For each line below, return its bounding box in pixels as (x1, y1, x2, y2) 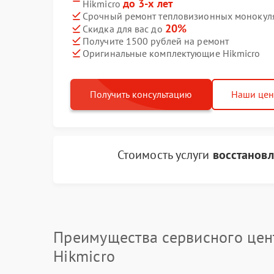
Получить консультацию (90, 88, 192, 100)
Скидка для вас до (83, 23, 165, 35)
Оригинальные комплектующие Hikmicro (83, 46, 261, 59)
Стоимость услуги (117, 147, 213, 163)
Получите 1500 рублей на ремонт (83, 34, 229, 47)
